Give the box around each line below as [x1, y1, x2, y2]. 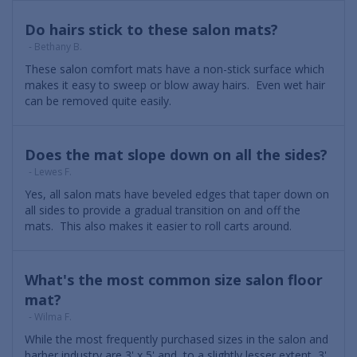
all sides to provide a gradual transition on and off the [25, 202, 300, 218]
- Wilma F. [29, 310, 72, 324]
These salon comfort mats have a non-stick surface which [25, 61, 324, 77]
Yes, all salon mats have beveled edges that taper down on [25, 186, 329, 202]
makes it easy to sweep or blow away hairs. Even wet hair [25, 77, 325, 93]
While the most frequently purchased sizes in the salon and [25, 331, 328, 347]
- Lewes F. [29, 165, 72, 179]
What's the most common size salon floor [25, 270, 323, 290]
